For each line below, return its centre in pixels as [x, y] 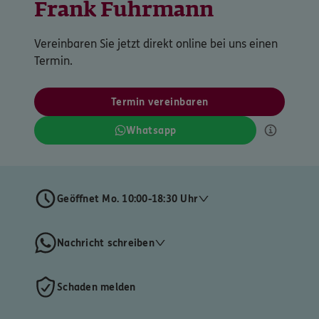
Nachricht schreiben [106, 243]
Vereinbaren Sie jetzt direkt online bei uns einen [156, 44]
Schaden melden [96, 287]
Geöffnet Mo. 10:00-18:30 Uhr [127, 199]
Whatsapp [151, 131]
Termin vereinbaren [159, 103]
